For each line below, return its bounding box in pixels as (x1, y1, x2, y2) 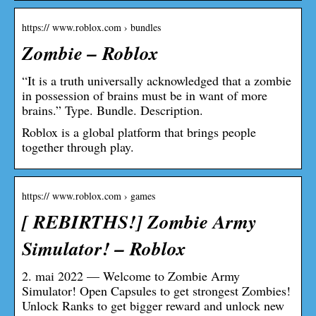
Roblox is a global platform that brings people (22, 123, 256, 140)
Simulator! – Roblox (22, 234, 186, 262)
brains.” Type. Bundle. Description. (22, 101, 203, 119)
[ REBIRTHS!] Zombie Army (22, 207, 257, 235)
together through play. (22, 138, 134, 155)
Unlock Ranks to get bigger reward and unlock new (22, 296, 284, 314)
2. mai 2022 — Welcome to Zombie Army (22, 267, 240, 284)
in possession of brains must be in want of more (22, 86, 267, 104)
